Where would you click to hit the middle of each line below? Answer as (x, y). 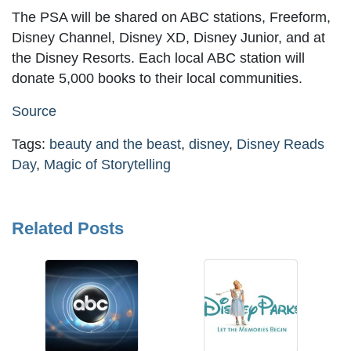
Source (34, 112)
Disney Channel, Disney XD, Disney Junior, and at (168, 38)
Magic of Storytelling (107, 165)
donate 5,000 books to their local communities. (157, 79)
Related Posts (68, 229)
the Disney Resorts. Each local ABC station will (158, 58)
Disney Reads (280, 145)
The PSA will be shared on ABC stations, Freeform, (171, 18)
